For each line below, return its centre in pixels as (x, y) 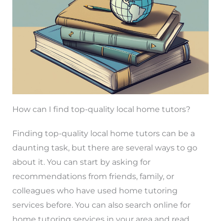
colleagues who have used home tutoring (95, 190)
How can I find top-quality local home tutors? (101, 109)
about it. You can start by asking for (81, 162)
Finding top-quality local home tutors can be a (103, 133)
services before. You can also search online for (101, 205)
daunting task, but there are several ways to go (105, 147)
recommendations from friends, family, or (93, 176)
